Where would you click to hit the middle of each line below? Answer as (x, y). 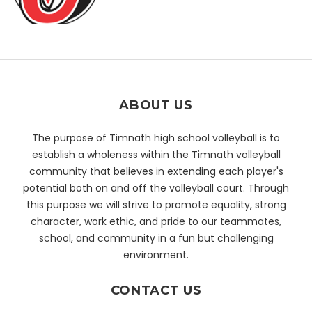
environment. (156, 255)
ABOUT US (156, 105)
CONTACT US (156, 290)
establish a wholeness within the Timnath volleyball (156, 155)
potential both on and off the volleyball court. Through (156, 188)
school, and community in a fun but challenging (156, 238)
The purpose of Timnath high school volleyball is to (156, 138)
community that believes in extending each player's (156, 171)
